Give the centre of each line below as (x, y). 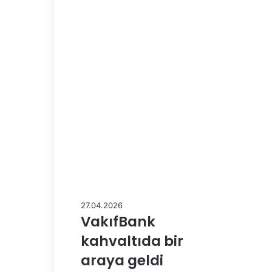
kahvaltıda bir (132, 241)
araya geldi (122, 260)
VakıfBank (118, 221)
